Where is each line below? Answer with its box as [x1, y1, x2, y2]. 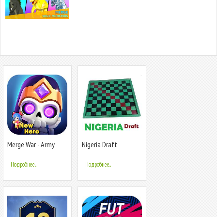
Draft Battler [7, 148, 44, 158]
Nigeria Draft [82, 139, 117, 150]
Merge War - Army [7, 139, 55, 150]
